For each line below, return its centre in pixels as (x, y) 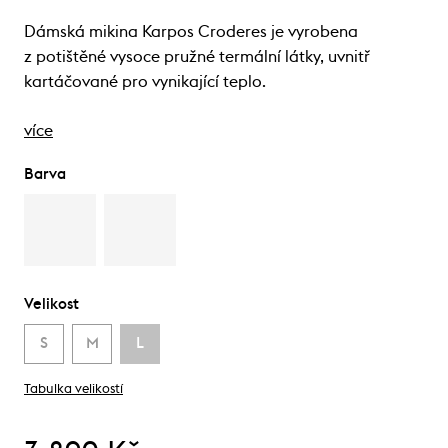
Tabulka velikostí (73, 389)
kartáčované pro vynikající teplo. (145, 81)
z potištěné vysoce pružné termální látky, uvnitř (197, 56)
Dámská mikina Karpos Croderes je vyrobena (191, 31)
